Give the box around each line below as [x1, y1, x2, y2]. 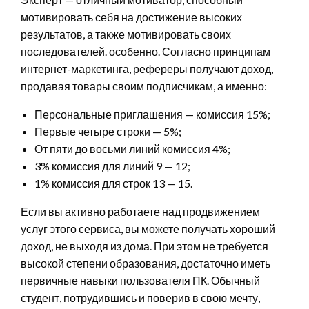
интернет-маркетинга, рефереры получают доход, [21, 61, 273, 75]
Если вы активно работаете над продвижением [21, 204, 260, 218]
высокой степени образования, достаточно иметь [21, 256, 270, 270]
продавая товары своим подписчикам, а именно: [21, 79, 267, 92]
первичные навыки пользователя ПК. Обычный [21, 273, 260, 287]
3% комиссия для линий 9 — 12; [34, 159, 190, 172]
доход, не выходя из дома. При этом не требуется [21, 239, 268, 252]
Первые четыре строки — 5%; [34, 124, 181, 138]
